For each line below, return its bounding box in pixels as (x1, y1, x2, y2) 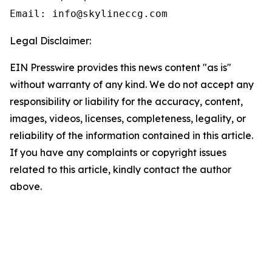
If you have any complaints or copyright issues (10, 146, 226, 158)
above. (10, 180, 42, 192)
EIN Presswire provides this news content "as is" (10, 61, 231, 73)
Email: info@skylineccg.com (10, 8, 168, 19)
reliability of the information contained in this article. (10, 129, 253, 141)
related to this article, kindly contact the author (10, 163, 231, 175)
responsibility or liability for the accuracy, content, (10, 95, 243, 107)
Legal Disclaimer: (10, 35, 91, 47)
